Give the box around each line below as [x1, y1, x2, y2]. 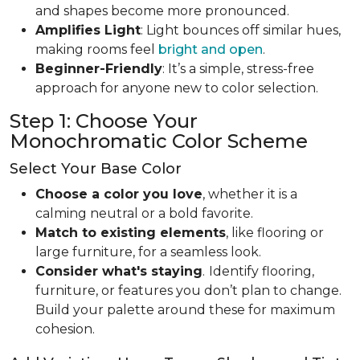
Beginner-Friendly [35, 60, 162, 76]
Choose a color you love [35, 186, 202, 202]
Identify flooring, [209, 263, 314, 279]
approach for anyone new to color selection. [35, 80, 318, 96]
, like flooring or [226, 224, 324, 240]
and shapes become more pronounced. [35, 2, 289, 18]
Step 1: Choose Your [10, 108, 198, 133]
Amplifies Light [35, 22, 141, 38]
